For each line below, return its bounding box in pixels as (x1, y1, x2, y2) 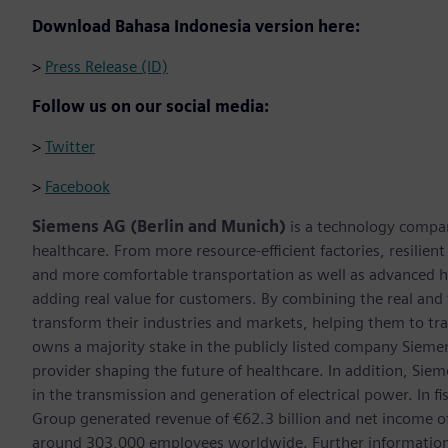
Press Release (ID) (45, 57, 168, 77)
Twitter (45, 137, 95, 157)
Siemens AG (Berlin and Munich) (32, 217, 290, 237)
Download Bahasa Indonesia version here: (32, 17, 360, 37)
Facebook (45, 177, 110, 197)
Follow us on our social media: (32, 97, 269, 117)
